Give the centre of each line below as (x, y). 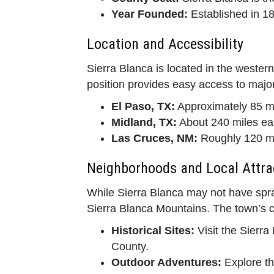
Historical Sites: (153, 230)
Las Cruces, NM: (154, 138)
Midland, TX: (144, 122)
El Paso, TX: (143, 106)
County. (130, 246)
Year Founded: (150, 14)
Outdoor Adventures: (166, 262)
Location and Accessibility (165, 44)
